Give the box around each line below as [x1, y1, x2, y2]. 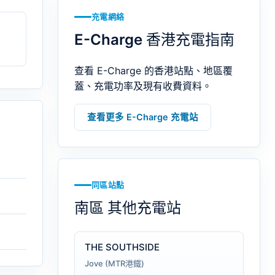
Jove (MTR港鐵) [85, 258, 144, 268]
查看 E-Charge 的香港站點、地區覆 [74, 64, 233, 77]
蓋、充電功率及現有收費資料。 [74, 79, 212, 92]
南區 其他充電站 [74, 198, 181, 217]
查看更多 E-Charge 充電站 [87, 111, 198, 123]
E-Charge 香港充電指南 [74, 30, 234, 48]
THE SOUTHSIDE [85, 241, 160, 253]
